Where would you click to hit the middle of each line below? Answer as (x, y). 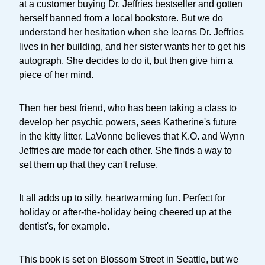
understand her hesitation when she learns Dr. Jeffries (131, 32)
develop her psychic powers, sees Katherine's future (128, 122)
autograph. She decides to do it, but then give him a (126, 60)
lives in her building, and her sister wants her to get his (132, 46)
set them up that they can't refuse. (88, 164)
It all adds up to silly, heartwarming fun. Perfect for (122, 198)
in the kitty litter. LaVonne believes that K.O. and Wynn (132, 136)
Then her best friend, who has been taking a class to (128, 108)
